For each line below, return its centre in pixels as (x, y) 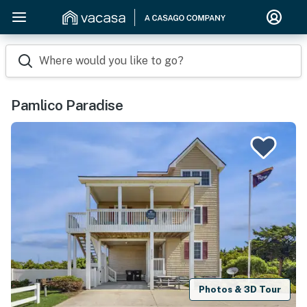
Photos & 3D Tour (240, 289)
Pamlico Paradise (67, 105)
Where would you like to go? (111, 61)
